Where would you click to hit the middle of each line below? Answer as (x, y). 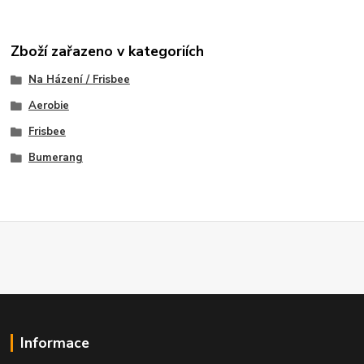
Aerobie (48, 106)
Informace (54, 342)
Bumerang (55, 157)
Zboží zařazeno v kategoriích (108, 52)
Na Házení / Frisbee (79, 80)
